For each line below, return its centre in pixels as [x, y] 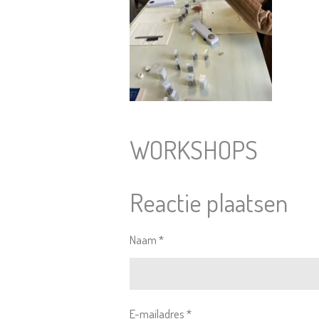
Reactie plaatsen [209, 203]
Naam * [147, 240]
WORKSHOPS [194, 149]
